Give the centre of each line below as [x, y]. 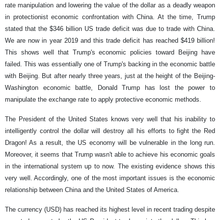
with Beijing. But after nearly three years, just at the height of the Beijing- [110, 76]
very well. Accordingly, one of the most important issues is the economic [110, 178]
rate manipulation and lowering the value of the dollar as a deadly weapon [110, 5]
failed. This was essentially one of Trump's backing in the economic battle [110, 64]
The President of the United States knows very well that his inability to [110, 119]
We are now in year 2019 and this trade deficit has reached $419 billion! [110, 40]
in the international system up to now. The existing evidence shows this [110, 166]
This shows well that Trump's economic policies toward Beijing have [110, 52]
